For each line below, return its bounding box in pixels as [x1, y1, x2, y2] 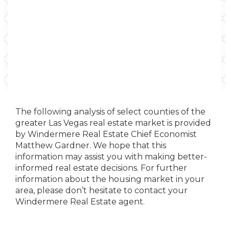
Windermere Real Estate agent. [15, 197, 145, 207]
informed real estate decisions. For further [15, 163, 187, 173]
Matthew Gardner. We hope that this [15, 141, 166, 150]
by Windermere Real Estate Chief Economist [15, 129, 197, 139]
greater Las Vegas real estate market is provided [15, 118, 211, 128]
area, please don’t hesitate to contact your [15, 186, 188, 195]
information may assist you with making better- [15, 152, 207, 162]
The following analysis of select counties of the [15, 107, 205, 117]
